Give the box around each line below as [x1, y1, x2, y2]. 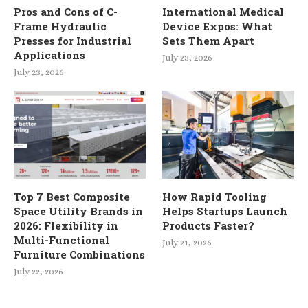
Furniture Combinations [14, 247, 145, 261]
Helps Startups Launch [162, 203, 288, 218]
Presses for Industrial [14, 33, 131, 47]
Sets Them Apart [162, 33, 255, 47]
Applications [14, 47, 85, 62]
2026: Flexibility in [14, 218, 118, 232]
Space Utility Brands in [14, 203, 143, 218]
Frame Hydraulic [14, 19, 107, 33]
